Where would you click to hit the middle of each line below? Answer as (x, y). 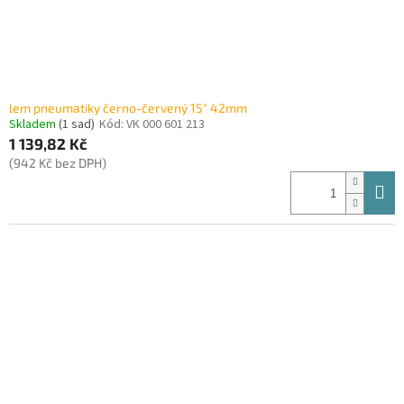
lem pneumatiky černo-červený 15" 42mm (128, 108)
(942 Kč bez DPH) (58, 163)
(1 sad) (77, 125)
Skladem (34, 125)
